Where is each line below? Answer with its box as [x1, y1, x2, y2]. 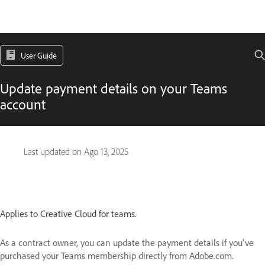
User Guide [21, 50, 57, 60]
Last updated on [24, 146, 84, 157]
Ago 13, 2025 [84, 146, 128, 157]
